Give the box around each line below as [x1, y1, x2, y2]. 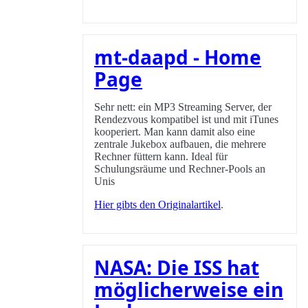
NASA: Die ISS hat [94, 254, 259, 281]
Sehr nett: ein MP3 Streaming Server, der [94, 101, 272, 113]
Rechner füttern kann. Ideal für [94, 151, 228, 163]
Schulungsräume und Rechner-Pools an [94, 163, 265, 175]
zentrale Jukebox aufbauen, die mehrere [94, 138, 266, 151]
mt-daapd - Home [94, 44, 261, 71]
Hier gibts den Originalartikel [94, 199, 221, 211]
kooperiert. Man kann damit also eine [94, 126, 255, 138]
